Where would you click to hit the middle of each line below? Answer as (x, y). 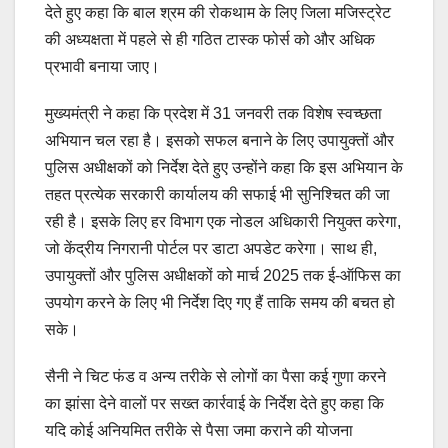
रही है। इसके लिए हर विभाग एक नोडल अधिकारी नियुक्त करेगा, (223, 222)
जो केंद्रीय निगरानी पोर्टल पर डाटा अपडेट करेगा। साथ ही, (211, 249)
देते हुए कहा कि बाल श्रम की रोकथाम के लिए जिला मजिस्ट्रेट (218, 13)
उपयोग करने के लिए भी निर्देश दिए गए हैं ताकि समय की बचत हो (220, 303)
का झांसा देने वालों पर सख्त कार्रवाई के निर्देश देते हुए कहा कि (214, 404)
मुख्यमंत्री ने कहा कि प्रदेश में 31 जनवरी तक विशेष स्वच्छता (213, 114)
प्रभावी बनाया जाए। (102, 67)
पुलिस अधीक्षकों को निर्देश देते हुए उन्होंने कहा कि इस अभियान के (224, 168)
